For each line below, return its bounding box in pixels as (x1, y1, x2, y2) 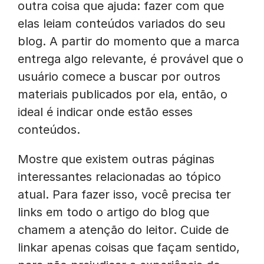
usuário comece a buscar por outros (18, 70, 220, 84)
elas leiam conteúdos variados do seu (18, 16, 225, 31)
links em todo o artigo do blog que (18, 205, 209, 219)
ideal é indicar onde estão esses (18, 105, 193, 119)
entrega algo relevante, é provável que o (18, 52, 243, 66)
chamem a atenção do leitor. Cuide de (18, 223, 229, 237)
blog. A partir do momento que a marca (18, 34, 239, 48)
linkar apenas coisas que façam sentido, (18, 240, 240, 255)
